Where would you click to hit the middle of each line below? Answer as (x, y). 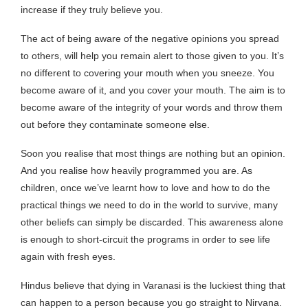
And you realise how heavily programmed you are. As (136, 170)
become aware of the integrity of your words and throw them (152, 107)
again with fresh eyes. (68, 256)
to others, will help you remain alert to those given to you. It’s (152, 55)
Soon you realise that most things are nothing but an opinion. (153, 153)
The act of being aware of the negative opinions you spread (150, 38)
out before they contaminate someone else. (115, 124)
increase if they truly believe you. (92, 9)
